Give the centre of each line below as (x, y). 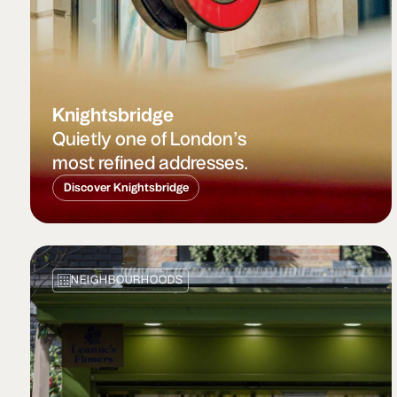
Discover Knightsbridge (126, 187)
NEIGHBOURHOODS (127, 280)
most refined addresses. (150, 162)
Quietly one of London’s (149, 138)
